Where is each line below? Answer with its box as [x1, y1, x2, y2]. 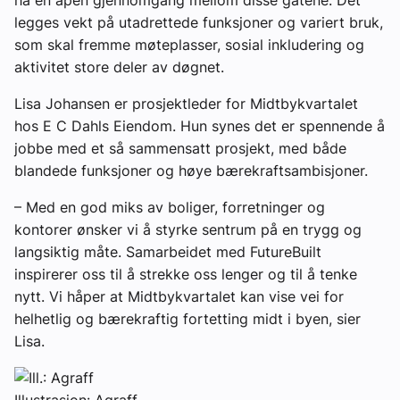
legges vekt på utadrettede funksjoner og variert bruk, [14, 12, 383, 31]
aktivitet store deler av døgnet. [14, 57, 224, 76]
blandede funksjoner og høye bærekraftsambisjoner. [14, 161, 372, 179]
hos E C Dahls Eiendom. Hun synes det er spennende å [14, 116, 385, 135]
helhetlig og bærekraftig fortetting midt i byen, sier [14, 309, 361, 328]
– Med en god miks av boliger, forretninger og [14, 197, 325, 216]
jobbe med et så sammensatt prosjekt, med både [14, 138, 346, 157]
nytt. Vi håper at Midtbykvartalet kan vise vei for [14, 287, 344, 305]
